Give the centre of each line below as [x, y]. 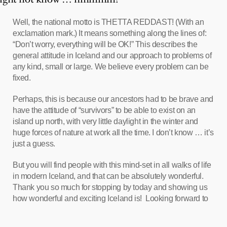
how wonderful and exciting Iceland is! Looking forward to [110, 198]
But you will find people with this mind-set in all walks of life [112, 165]
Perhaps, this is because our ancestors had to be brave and [113, 99]
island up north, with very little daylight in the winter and [106, 121]
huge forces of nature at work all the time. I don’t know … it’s [113, 133]
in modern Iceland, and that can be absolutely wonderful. [108, 176]
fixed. [22, 78]
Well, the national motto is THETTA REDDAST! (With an [108, 22]
